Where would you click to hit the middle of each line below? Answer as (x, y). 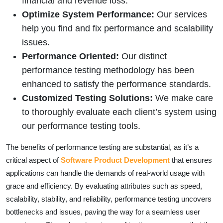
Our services (181, 14)
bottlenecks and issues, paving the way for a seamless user (103, 212)
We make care (183, 98)
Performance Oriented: (70, 56)
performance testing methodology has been (108, 70)
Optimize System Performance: (88, 14)
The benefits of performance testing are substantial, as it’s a (102, 147)
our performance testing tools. (81, 126)
